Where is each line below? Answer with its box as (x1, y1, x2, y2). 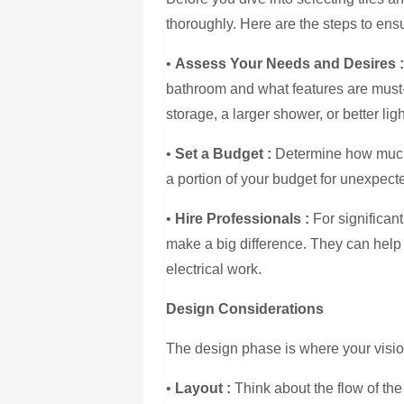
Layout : (175, 380, 232, 396)
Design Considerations (166, 300, 325, 317)
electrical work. (166, 261, 262, 277)
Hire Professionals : (175, 210, 310, 226)
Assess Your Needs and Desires (175, 55, 397, 71)
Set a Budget (175, 145, 264, 161)
